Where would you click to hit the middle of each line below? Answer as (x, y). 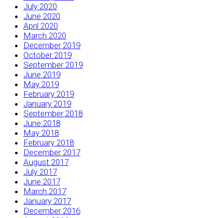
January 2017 (47, 201)
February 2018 (49, 142)
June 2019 (42, 74)
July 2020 (40, 6)
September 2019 (53, 64)
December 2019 (52, 45)
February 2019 (49, 94)
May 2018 (41, 133)
